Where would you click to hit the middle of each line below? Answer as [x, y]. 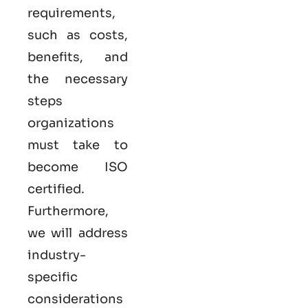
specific [53, 277]
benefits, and [78, 57]
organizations [71, 123]
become [66, 167]
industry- [57, 255]
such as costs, [78, 35]
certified [54, 189]
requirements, [71, 13]
